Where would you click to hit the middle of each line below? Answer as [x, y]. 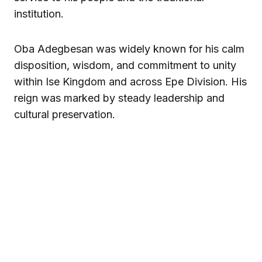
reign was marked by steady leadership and [119, 98]
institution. [39, 13]
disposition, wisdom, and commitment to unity [125, 65]
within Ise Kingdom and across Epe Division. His [130, 81]
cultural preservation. [65, 114]
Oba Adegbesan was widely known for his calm [129, 49]
